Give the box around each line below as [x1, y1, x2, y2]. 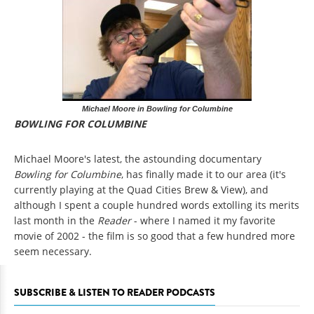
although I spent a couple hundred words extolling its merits [14, 198, 299, 212]
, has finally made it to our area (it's [121, 168, 286, 182]
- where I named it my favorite [134, 214, 275, 228]
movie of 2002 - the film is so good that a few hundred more [14, 229, 295, 243]
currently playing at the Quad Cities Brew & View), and [14, 183, 268, 197]
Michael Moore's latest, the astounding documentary [14, 152, 261, 166]
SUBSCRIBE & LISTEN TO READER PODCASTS [14, 285, 215, 300]
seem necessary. [14, 245, 92, 259]
